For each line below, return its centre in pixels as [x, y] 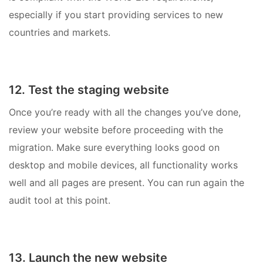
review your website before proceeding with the [116, 129]
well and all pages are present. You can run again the [127, 182]
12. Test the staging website [89, 90]
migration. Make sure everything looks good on [114, 147]
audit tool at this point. [60, 200]
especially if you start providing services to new [116, 14]
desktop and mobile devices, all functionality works [123, 165]
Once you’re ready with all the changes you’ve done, [125, 112]
